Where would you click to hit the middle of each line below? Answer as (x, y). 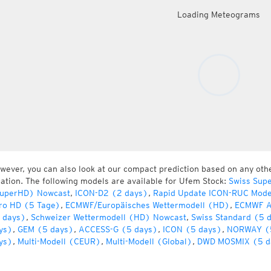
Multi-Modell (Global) (149, 241)
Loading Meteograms (219, 15)
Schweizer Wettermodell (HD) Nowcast (108, 217)
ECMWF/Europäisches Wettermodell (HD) (147, 205)
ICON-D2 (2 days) (111, 193)
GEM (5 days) (45, 229)
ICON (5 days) (192, 229)
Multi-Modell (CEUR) (59, 241)
